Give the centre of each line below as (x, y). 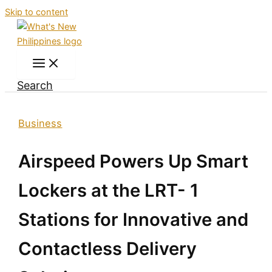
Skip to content (36, 12)
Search (35, 85)
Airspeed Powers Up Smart (134, 161)
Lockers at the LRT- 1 (109, 190)
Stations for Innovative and (134, 219)
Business (40, 124)
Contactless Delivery (108, 248)
